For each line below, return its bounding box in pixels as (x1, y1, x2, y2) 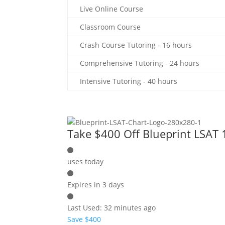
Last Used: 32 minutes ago (67, 203, 156, 212)
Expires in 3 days (67, 180, 125, 189)
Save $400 (67, 214, 101, 224)
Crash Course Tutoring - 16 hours (80, 40, 192, 50)
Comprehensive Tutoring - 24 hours (80, 58, 200, 68)
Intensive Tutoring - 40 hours (80, 76, 178, 86)
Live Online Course (80, 4, 144, 14)
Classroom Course (80, 22, 141, 32)
